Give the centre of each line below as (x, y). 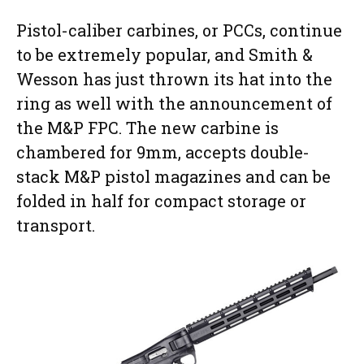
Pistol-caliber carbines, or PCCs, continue (179, 30)
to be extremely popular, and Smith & (165, 54)
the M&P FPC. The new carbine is (147, 127)
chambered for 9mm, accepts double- (163, 152)
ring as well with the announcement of (174, 103)
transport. (56, 225)
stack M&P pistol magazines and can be (173, 176)
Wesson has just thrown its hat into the (174, 78)
